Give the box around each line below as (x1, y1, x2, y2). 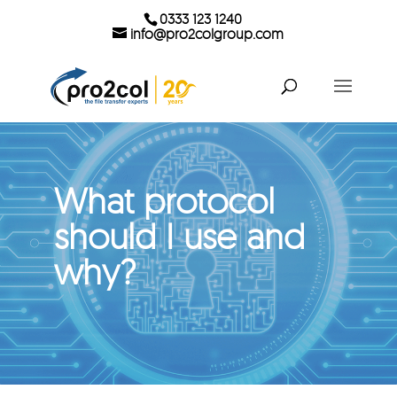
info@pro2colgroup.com (127, 25, 284, 43)
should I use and (53, 214, 305, 258)
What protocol (53, 178, 275, 222)
